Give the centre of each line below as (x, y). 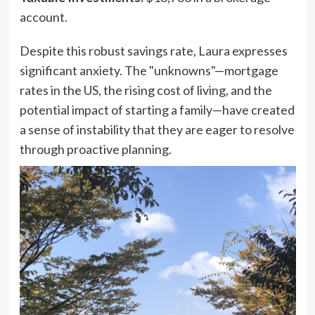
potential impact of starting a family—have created (157, 110)
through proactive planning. (95, 149)
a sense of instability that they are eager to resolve (157, 129)
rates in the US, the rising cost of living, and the (146, 90)
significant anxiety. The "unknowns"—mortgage (149, 70)
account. (43, 17)
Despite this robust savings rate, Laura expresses (153, 51)
